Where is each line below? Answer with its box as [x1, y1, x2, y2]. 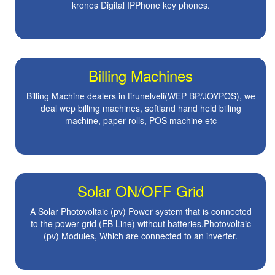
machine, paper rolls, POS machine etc [64, 114, 217, 127]
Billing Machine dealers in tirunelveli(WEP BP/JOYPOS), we [26, 90, 255, 103]
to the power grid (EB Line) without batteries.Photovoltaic [30, 217, 251, 230]
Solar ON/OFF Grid [77, 180, 204, 202]
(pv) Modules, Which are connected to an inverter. [44, 230, 238, 242]
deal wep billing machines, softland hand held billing [40, 102, 241, 115]
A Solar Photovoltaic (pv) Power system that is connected [29, 205, 252, 218]
